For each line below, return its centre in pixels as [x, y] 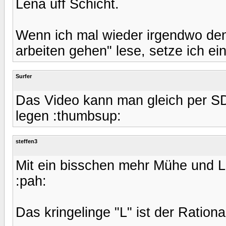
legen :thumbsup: [68, 116]
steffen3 [26, 141]
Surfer [24, 76]
